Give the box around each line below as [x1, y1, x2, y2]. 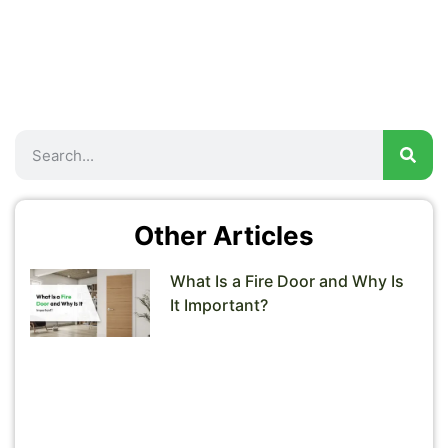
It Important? [170, 295, 269, 315]
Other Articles [134, 220, 314, 251]
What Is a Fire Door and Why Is [170, 271, 405, 291]
